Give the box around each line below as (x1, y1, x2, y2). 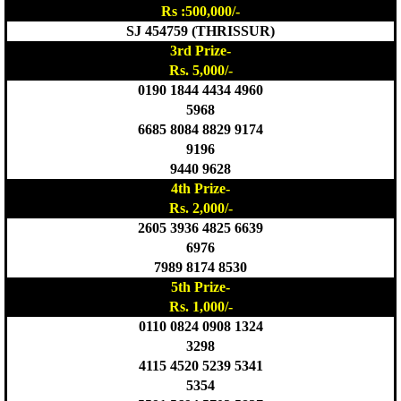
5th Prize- (171, 278, 230, 294)
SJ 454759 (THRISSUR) (126, 22, 275, 38)
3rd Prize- (170, 42, 231, 58)
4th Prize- (171, 180, 230, 196)
